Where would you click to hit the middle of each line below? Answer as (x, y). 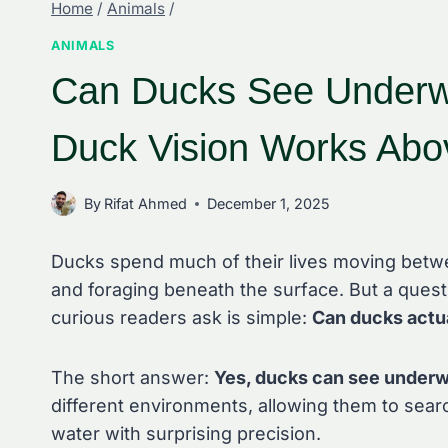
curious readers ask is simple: (181, 318)
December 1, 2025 (269, 204)
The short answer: (132, 378)
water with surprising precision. (186, 434)
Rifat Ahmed (146, 204)
